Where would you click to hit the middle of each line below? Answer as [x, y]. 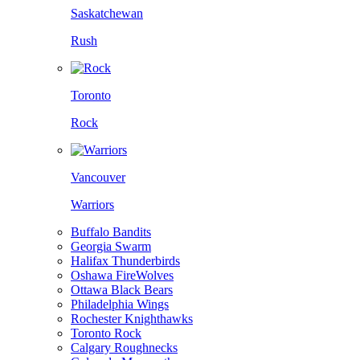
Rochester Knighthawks [132, 318]
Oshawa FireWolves [122, 275]
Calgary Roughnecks [124, 347]
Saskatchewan [107, 13]
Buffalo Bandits [111, 231]
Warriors [92, 204]
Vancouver [98, 177]
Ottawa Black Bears [122, 289]
